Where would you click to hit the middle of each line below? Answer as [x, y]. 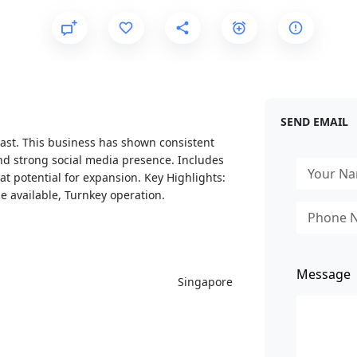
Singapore [205, 282]
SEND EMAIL [314, 122]
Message [323, 274]
